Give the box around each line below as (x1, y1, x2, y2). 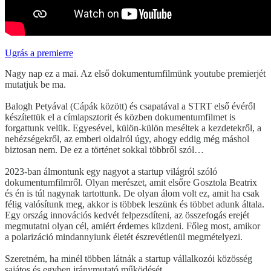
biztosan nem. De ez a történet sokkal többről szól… (5, 144, 204, 155)
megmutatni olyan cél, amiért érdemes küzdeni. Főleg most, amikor (5, 220, 260, 231)
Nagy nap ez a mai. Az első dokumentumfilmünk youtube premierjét (5, 68, 266, 79)
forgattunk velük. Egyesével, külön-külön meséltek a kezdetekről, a (5, 122, 261, 133)
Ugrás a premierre (5, 47, 73, 58)
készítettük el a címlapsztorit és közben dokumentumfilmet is (5, 111, 235, 122)
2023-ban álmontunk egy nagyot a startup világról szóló (5, 166, 217, 177)
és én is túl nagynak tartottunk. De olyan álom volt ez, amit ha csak (5, 188, 260, 198)
